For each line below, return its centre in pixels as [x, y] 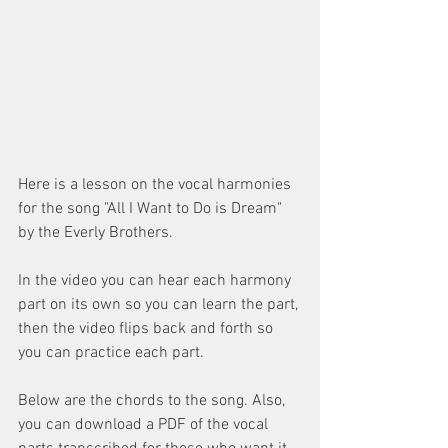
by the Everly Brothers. [95, 233]
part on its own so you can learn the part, [160, 305]
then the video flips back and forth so [147, 329]
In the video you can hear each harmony [156, 281]
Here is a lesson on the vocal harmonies [156, 185]
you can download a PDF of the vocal [145, 425]
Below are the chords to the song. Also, [153, 401]
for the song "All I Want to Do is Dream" [152, 209]
